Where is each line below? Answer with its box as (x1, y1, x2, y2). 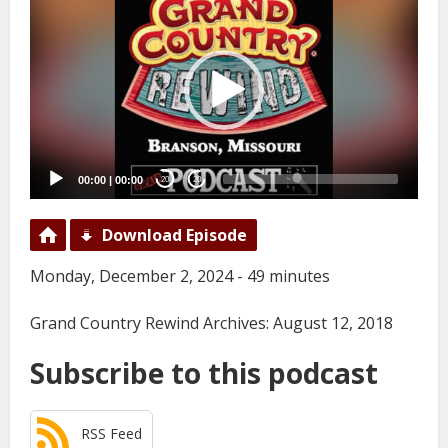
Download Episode (102, 224, 247, 247)
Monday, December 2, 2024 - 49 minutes (30, 265, 330, 288)
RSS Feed (81, 423, 142, 443)
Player (29, 6, 69, 25)
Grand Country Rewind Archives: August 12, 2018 (30, 312, 393, 335)
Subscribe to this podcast (30, 354, 378, 393)
